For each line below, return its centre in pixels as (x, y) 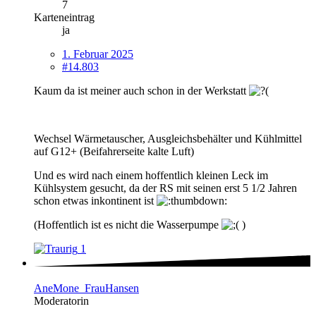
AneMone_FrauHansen (86, 288)
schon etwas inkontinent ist (95, 200)
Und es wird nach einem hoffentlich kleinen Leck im (151, 175)
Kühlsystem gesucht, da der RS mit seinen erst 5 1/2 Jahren (165, 188)
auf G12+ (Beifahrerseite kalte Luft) (114, 151)
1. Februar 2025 (98, 54)
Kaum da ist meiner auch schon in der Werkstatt (141, 90)
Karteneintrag (64, 17)
